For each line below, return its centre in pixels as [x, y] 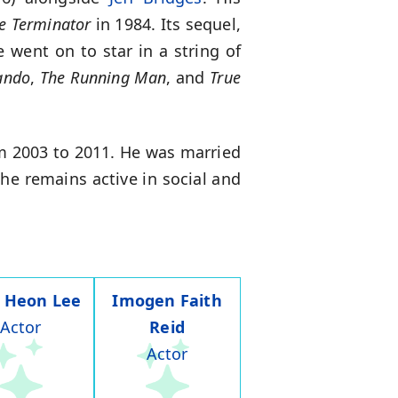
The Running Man [103, 78]
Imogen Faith [167, 301]
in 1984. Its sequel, [166, 24]
